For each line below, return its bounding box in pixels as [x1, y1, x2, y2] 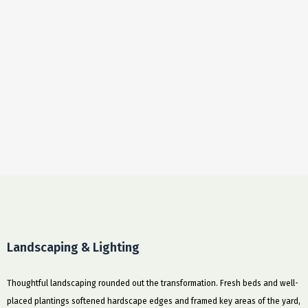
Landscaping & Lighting [7, 239, 140, 255]
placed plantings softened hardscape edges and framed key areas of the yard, [7, 296, 300, 306]
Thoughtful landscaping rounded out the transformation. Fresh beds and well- [7, 278, 298, 288]
